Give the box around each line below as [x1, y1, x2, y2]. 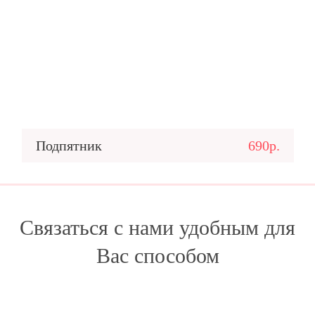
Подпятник [35, 138, 102, 153]
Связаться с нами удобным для [20, 216, 295, 239]
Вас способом [96, 244, 219, 267]
